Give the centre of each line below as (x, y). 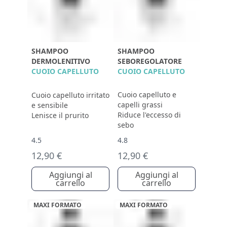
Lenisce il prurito (60, 115)
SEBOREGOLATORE (150, 61)
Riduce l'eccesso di (149, 115)
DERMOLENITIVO (61, 61)
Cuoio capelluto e (147, 94)
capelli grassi (140, 105)
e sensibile (50, 105)
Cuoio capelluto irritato (70, 95)
